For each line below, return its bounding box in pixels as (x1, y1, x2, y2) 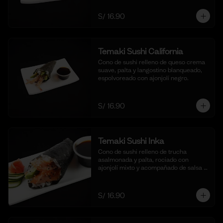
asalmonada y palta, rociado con (98, 156, 189, 163)
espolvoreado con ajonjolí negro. (98, 74, 189, 82)
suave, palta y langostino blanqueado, (98, 66, 202, 74)
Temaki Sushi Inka (98, 136, 164, 145)
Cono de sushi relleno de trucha (98, 148, 187, 155)
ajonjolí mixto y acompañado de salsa (98, 164, 202, 171)
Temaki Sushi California (98, 47, 183, 56)
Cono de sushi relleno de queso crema (98, 58, 205, 66)
